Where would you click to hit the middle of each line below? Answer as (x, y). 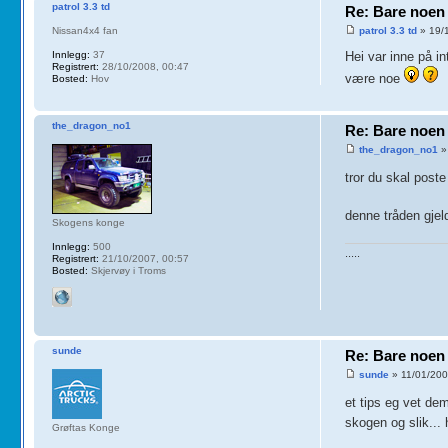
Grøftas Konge (85, 427)
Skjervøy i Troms (126, 270)
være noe (375, 79)
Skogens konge (88, 222)
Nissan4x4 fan (84, 30)
